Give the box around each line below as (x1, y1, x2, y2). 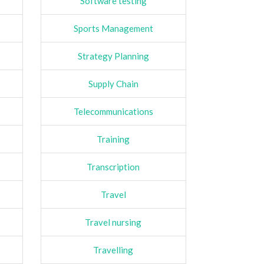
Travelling (93, 244, 134, 255)
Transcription (87, 161, 140, 172)
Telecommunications (73, 105, 153, 117)
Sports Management (73, 22, 153, 34)
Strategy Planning (77, 50, 149, 61)
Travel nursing (85, 216, 142, 227)
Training (97, 133, 130, 144)
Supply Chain (88, 78, 138, 89)
